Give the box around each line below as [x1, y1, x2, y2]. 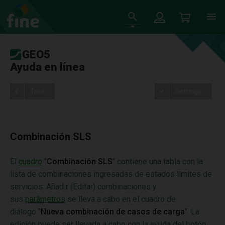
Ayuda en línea [10, 61, 85, 73]
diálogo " [10, 207, 41, 216]
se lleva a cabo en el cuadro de [65, 194, 176, 204]
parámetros [25, 194, 65, 204]
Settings [174, 87, 202, 96]
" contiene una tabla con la [113, 157, 203, 166]
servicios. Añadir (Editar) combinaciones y [10, 182, 157, 191]
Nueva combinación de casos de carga [41, 207, 185, 216]
